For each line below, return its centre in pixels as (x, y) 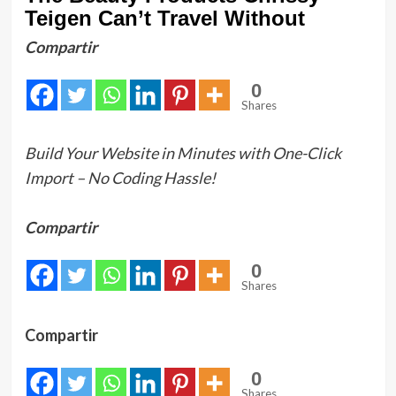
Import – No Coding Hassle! (120, 178)
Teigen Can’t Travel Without (164, 18)
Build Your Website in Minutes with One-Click (183, 153)
